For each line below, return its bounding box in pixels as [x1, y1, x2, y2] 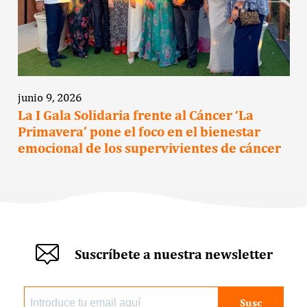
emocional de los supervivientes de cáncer [17, 139, 281, 156]
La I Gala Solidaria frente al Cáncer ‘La [17, 106, 254, 123]
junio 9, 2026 [17, 90, 82, 104]
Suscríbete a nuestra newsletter [75, 246, 273, 263]
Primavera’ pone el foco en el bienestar [17, 123, 260, 140]
